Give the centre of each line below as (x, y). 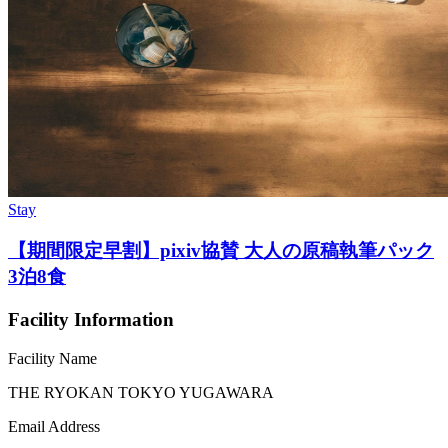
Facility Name (52, 358)
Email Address (54, 426)
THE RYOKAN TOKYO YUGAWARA (141, 392)
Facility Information (91, 319)
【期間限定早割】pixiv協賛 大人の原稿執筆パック (221, 251)
